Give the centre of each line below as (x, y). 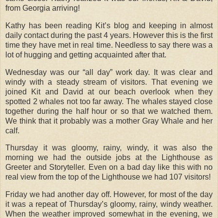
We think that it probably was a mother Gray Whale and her (109, 121)
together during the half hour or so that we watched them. (109, 111)
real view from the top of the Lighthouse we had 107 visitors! (108, 177)
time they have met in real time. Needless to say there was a (109, 45)
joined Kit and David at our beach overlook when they (109, 91)
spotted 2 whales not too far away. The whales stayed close (109, 101)
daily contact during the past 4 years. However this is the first (109, 35)
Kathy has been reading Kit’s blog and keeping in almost (109, 25)
